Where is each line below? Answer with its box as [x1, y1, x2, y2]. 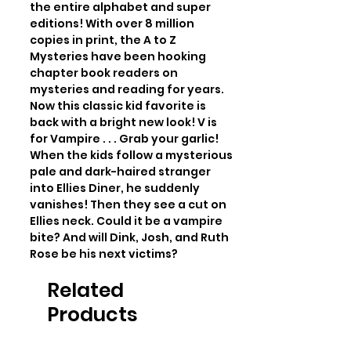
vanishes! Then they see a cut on [30, 197, 226, 212]
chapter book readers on [30, 65, 178, 81]
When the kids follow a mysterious [30, 147, 233, 163]
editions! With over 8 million [30, 16, 194, 31]
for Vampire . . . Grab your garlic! [30, 131, 219, 147]
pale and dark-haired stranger [30, 164, 211, 179]
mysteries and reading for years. [30, 81, 224, 97]
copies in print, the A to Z [30, 32, 176, 48]
